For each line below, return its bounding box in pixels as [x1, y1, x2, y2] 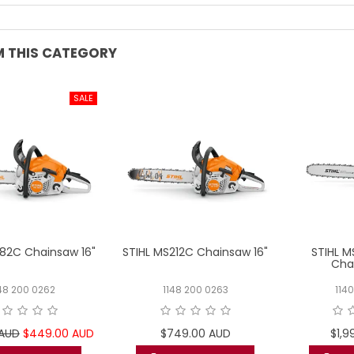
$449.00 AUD [22, 325, 94, 341]
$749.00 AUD [160, 325, 231, 341]
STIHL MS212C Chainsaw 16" [122, 243, 269, 260]
